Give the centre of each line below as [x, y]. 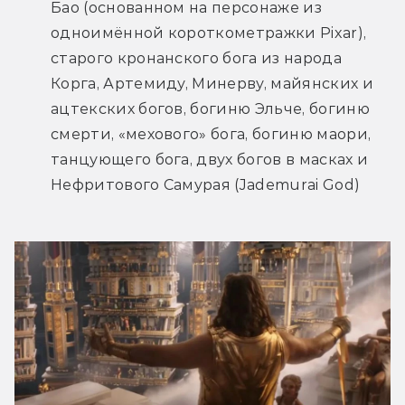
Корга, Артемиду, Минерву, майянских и [212, 84]
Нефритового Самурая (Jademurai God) [206, 185]
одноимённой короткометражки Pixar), [209, 33]
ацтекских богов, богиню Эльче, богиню [210, 109]
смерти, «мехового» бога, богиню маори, [211, 135]
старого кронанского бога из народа [196, 59]
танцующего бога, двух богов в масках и [210, 160]
